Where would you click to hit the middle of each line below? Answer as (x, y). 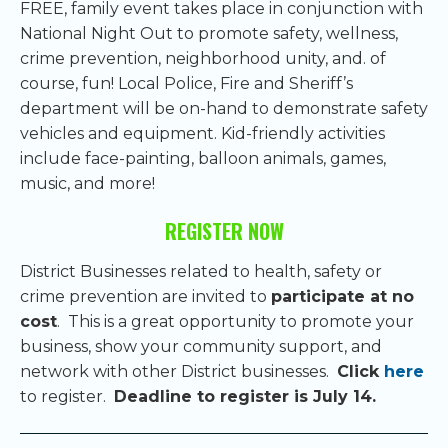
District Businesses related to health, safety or (201, 271)
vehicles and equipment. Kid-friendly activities (202, 133)
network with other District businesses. (178, 371)
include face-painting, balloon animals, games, (203, 158)
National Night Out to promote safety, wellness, (209, 33)
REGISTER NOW (224, 230)
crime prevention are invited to (145, 296)
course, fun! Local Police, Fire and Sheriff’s (186, 83)
